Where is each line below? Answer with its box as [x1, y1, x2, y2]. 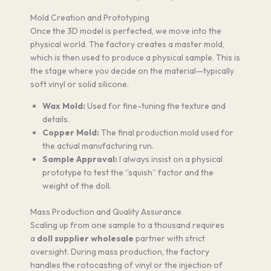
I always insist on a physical [117, 153, 223, 165]
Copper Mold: [42, 126, 99, 138]
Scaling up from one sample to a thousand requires [30, 219, 224, 230]
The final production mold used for [99, 126, 233, 138]
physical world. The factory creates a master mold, [30, 38, 224, 50]
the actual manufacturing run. [42, 140, 154, 151]
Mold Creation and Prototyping [30, 11, 149, 23]
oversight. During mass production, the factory [30, 246, 209, 257]
